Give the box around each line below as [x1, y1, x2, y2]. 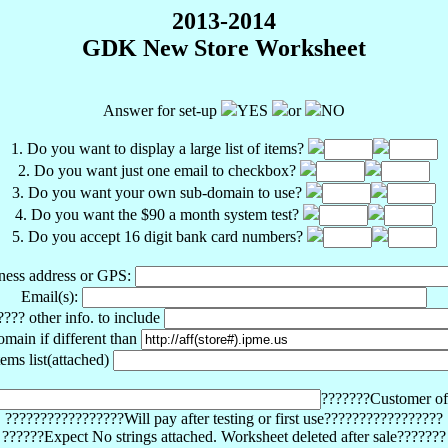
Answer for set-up [103, 101, 221, 119]
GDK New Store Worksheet [82, 35, 366, 61]
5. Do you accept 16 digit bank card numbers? [11, 227, 307, 245]
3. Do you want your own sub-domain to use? [12, 183, 306, 201]
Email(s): [21, 287, 82, 305]
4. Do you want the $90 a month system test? [15, 205, 303, 223]
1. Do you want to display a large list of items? [10, 139, 308, 157]
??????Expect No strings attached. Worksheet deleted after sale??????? [2, 427, 446, 445]
